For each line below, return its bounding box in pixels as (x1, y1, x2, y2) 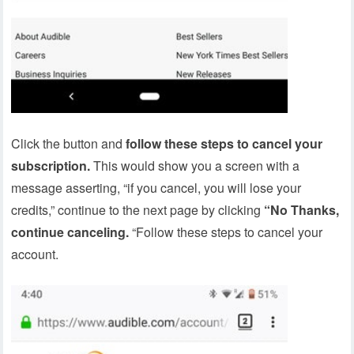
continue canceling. (11, 223, 130, 242)
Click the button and (11, 134, 126, 153)
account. (11, 245, 59, 264)
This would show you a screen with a (90, 156, 300, 175)
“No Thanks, (264, 201, 340, 220)
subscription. (11, 156, 91, 175)
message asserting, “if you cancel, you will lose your (11, 179, 302, 198)
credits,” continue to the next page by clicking (11, 201, 265, 220)
